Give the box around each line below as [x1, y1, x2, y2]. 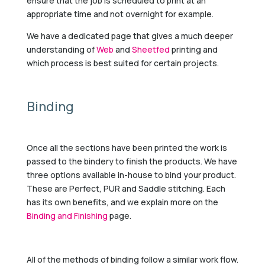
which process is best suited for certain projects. [26, 57, 219, 69]
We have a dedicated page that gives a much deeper [26, 30, 233, 41]
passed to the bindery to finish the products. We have [26, 155, 237, 167]
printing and [169, 43, 218, 55]
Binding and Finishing [26, 209, 108, 221]
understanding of [26, 43, 96, 55]
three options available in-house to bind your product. [26, 169, 236, 180]
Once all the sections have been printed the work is [26, 141, 227, 153]
